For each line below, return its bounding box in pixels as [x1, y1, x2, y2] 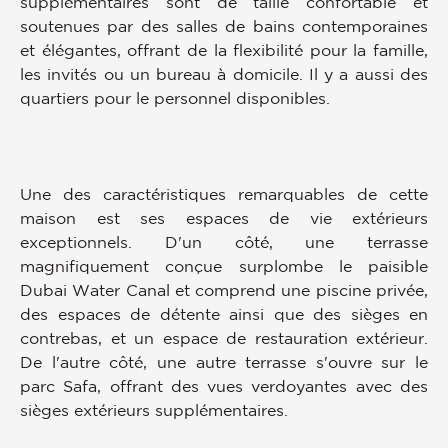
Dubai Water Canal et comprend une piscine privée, [20, 280, 428, 299]
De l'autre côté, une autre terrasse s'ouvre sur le [20, 352, 428, 371]
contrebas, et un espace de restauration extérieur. [20, 328, 428, 347]
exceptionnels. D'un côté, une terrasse [20, 232, 428, 251]
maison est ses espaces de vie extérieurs [20, 208, 428, 227]
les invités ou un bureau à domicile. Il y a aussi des [20, 64, 428, 83]
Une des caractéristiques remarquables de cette [20, 184, 428, 203]
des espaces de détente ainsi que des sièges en [20, 304, 428, 323]
